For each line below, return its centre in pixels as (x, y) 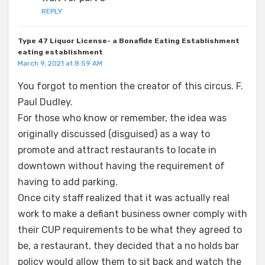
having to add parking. (68, 182)
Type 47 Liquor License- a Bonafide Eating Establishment (129, 41)
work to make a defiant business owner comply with (132, 214)
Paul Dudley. (45, 102)
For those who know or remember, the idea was (122, 118)
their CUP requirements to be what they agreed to (130, 230)
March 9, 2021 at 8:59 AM (60, 63)
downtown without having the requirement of (121, 166)
